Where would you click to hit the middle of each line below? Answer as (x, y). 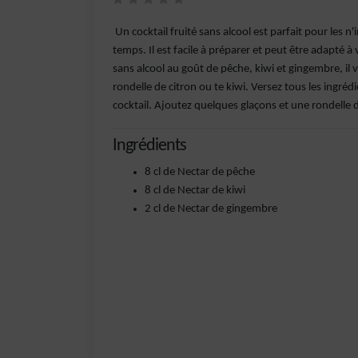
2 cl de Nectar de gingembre (211, 209)
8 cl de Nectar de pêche (200, 172)
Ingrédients (149, 146)
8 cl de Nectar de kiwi (195, 191)
